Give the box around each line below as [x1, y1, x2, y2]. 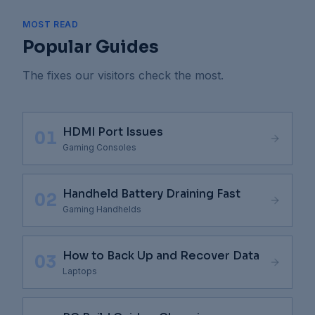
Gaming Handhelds [63, 204, 141, 214]
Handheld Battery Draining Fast [63, 186, 240, 201]
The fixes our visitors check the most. [22, 68, 224, 82]
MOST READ [22, 19, 79, 30]
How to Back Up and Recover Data [63, 248, 259, 263]
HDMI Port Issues [63, 124, 163, 139]
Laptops [63, 266, 97, 276]
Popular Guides [22, 37, 159, 58]
